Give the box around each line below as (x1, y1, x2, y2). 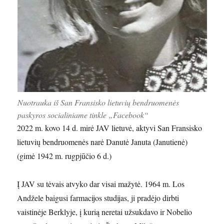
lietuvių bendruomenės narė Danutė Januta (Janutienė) (17, 136, 188, 147)
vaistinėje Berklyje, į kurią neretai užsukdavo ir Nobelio (17, 206, 192, 217)
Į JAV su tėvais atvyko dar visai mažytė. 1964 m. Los (17, 178, 185, 189)
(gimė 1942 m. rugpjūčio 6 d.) (17, 150, 112, 161)
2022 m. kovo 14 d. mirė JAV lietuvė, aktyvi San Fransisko (17, 122, 202, 133)
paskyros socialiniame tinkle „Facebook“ (17, 109, 148, 120)
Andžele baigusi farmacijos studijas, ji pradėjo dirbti (17, 192, 179, 203)
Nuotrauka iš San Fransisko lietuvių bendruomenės (17, 97, 179, 108)
